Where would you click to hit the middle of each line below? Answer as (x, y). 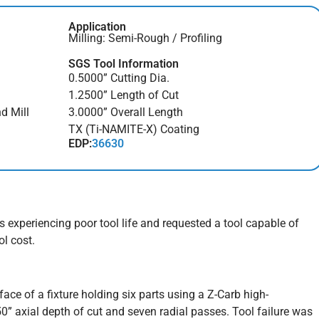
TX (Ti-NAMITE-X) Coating (134, 129)
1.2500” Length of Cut (123, 95)
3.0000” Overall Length (125, 112)
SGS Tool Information (123, 63)
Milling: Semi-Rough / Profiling (145, 38)
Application (97, 26)
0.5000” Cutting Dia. (119, 78)
